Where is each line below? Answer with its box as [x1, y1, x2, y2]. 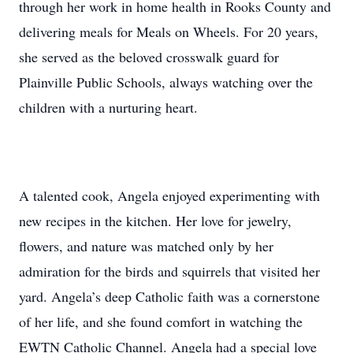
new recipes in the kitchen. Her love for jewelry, [19, 211, 292, 230]
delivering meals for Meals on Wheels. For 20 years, [19, 22, 318, 41]
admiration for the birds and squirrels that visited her [19, 262, 320, 281]
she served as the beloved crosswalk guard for [19, 47, 279, 66]
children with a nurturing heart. [19, 98, 198, 117]
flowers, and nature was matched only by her [19, 236, 273, 255]
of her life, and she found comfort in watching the [19, 312, 303, 331]
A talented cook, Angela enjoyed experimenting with [19, 186, 320, 205]
